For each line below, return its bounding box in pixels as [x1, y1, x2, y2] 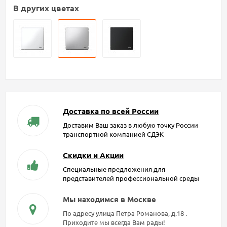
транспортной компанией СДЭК [62, 130, 164, 139]
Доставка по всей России [62, 106, 159, 117]
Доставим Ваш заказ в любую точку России [62, 121, 198, 130]
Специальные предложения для [62, 165, 165, 174]
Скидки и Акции [62, 150, 124, 161]
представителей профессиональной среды [62, 174, 199, 183]
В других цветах [13, 3, 79, 14]
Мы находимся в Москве [62, 194, 156, 205]
